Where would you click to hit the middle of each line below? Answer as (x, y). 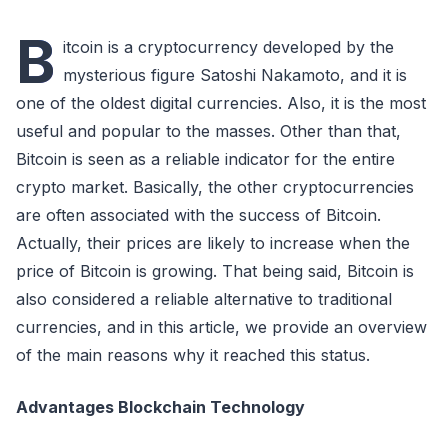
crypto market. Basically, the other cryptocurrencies (215, 187)
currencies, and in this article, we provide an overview (221, 327)
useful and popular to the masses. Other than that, (208, 131)
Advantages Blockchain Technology (164, 407)
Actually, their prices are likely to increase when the (213, 243)
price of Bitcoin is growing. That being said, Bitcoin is (215, 271)
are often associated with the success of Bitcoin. (198, 215)
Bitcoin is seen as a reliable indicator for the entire (205, 159)
